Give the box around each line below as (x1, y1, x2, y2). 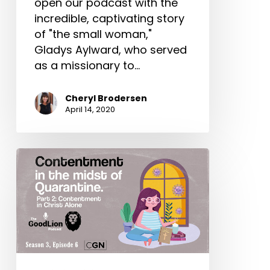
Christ (15, 178, 48, 194)
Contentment (15, 225, 88, 241)
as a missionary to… (34, 58, 140, 74)
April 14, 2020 (64, 103, 115, 115)
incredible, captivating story (34, 11, 184, 27)
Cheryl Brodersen (64, 92, 147, 104)
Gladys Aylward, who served (34, 42, 187, 58)
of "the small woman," (34, 27, 152, 42)
